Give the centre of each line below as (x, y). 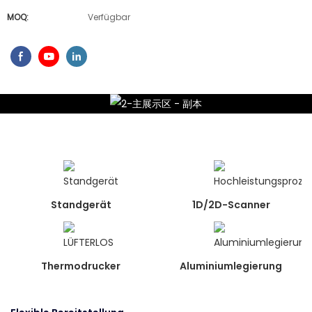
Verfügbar (109, 17)
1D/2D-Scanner (231, 205)
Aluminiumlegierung (231, 266)
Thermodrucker (81, 266)
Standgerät (81, 205)
